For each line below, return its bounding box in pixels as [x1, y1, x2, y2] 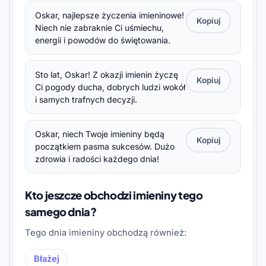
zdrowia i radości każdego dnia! [35, 154, 159, 164]
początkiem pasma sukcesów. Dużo [35, 141, 175, 152]
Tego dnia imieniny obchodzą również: [25, 227, 186, 238]
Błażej [33, 254, 59, 265]
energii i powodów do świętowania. [35, 35, 170, 46]
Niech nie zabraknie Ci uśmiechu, [35, 23, 164, 33]
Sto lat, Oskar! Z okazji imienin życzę [35, 69, 178, 80]
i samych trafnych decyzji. [35, 94, 137, 105]
